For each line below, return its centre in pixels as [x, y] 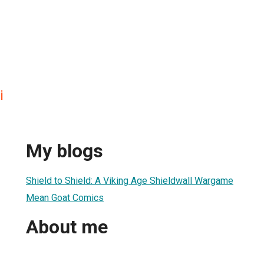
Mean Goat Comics [65, 197]
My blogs [65, 151]
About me [67, 227]
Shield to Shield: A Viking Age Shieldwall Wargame [130, 180]
